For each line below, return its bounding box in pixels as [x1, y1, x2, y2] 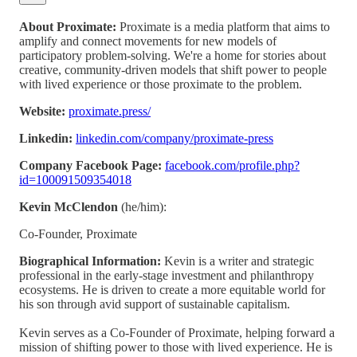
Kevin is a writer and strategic [161, 253, 314, 268]
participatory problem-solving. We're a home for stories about [19, 48, 326, 62]
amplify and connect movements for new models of [19, 33, 277, 48]
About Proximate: [19, 19, 116, 33]
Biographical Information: [19, 253, 161, 268]
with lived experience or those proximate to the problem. [19, 76, 302, 91]
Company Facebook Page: [19, 158, 162, 172]
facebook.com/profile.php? [165, 158, 300, 172]
